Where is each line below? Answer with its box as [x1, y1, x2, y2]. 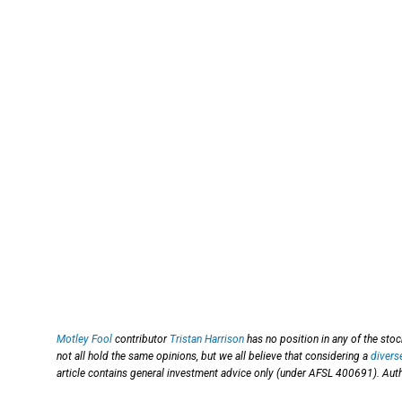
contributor [112, 333, 170, 346]
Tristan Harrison [170, 333, 244, 346]
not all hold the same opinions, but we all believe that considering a [57, 350, 371, 363]
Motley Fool [57, 333, 112, 346]
